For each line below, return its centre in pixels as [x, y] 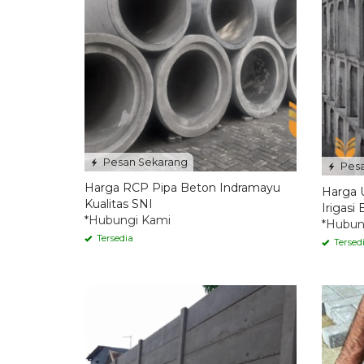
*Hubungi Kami [128, 220]
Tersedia [114, 238]
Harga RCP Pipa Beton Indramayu [182, 187]
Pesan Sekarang [144, 162]
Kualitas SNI [119, 204]
